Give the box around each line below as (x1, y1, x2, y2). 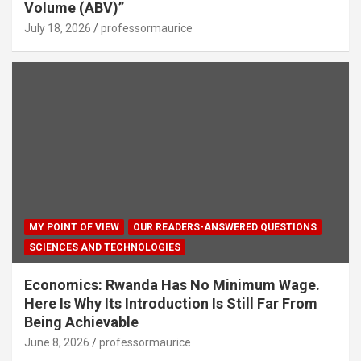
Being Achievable (24, 313, 139, 331)
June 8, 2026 (24, 336, 89, 350)
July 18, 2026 (24, 21, 91, 35)
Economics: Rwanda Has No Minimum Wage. (24, 276, 320, 294)
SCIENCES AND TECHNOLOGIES (29, 242, 180, 254)
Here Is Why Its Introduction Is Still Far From (24, 295, 317, 313)
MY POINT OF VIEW (29, 222, 119, 234)
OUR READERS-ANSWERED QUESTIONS (133, 222, 317, 234)
